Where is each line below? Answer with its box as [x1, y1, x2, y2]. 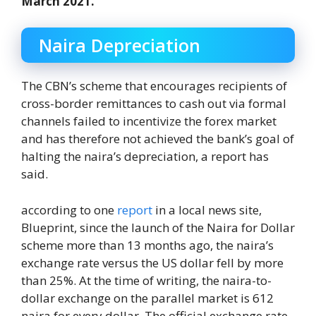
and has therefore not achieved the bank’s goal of [21, 130, 294, 147]
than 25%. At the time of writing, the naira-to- [21, 272, 272, 288]
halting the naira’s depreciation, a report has [21, 148, 269, 165]
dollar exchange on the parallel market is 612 [21, 289, 274, 306]
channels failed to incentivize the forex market [21, 113, 276, 130]
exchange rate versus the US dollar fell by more [21, 254, 284, 271]
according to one [21, 201, 117, 218]
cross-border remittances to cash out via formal [21, 95, 286, 112]
